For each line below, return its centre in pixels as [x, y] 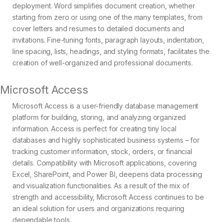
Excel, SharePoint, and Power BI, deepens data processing [108, 174]
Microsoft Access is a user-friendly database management [106, 106]
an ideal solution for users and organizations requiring [99, 209]
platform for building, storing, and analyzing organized [99, 117]
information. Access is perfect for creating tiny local [94, 129]
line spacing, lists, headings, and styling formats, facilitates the [111, 52]
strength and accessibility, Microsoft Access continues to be [108, 197]
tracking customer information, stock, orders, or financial [102, 152]
